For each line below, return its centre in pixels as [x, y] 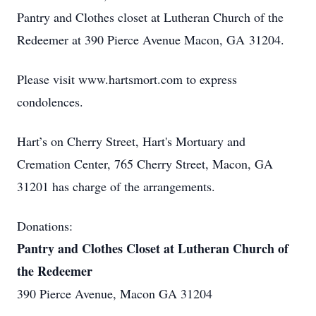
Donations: [45, 226]
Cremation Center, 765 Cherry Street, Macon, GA [145, 164]
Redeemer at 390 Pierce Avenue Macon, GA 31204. [151, 39]
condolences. [50, 102]
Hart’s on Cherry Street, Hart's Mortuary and [131, 141]
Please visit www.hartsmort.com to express [127, 79]
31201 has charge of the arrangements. [116, 186]
